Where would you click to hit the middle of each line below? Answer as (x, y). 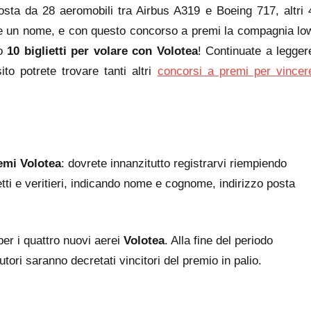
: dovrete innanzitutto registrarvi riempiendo (174, 163)
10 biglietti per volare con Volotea (102, 51)
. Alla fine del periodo (219, 240)
